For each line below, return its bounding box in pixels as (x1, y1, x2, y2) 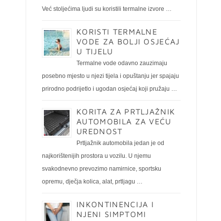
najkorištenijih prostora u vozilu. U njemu (42, 152, 151, 159)
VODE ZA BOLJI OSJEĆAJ (76, 37, 180, 46)
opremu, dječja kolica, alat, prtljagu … (42, 178, 143, 185)
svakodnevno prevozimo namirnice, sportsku (42, 165, 161, 172)
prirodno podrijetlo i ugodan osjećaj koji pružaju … (42, 85, 177, 92)
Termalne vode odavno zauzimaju (76, 60, 167, 67)
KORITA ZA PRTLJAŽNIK (76, 107, 176, 116)
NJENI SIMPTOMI (76, 210, 147, 219)
